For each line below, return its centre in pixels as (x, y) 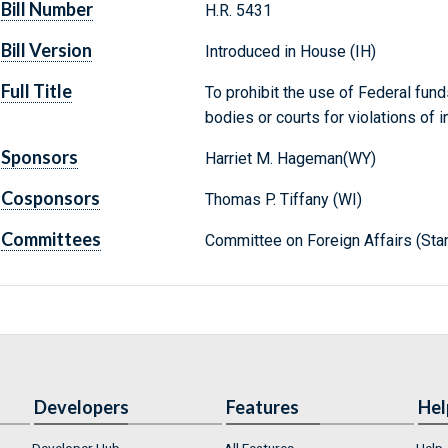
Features (262, 407)
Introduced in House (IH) (290, 52)
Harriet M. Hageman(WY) (290, 159)
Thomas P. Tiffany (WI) (283, 200)
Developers (81, 407)
